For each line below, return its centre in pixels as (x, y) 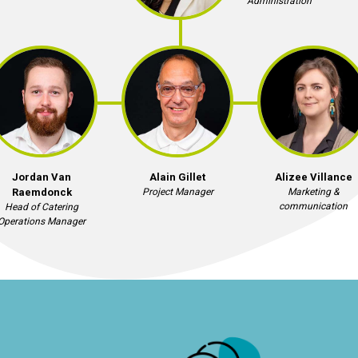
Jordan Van (42, 177)
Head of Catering (42, 207)
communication (313, 206)
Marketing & (313, 192)
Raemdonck (42, 192)
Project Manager (177, 192)
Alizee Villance (313, 177)
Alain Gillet (177, 177)
